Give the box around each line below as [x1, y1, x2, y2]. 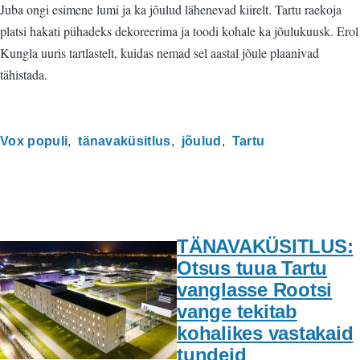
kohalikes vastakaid [177, 321, 354, 344]
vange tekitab [177, 300, 297, 322]
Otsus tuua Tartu [177, 256, 328, 279]
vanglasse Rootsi [177, 278, 333, 301]
